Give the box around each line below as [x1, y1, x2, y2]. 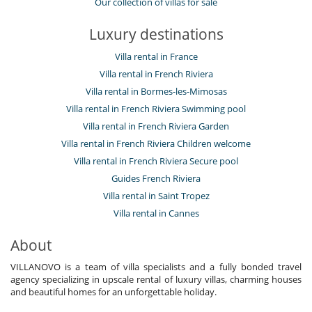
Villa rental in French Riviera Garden [83, 119, 229, 132]
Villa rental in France [114, 49, 198, 63]
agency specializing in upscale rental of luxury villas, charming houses [10, 272, 302, 286]
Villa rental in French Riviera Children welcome [61, 136, 251, 150]
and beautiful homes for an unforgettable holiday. [10, 285, 217, 298]
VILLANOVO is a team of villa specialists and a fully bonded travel [10, 260, 302, 273]
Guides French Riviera [111, 171, 201, 185]
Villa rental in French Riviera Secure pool [74, 154, 238, 167]
